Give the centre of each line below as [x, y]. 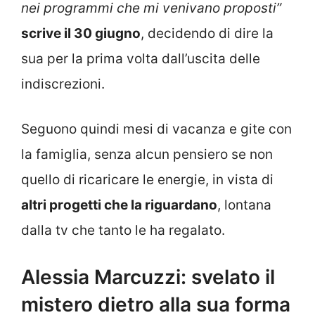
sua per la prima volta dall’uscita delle [141, 58]
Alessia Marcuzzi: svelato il [148, 277]
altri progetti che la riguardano [119, 205]
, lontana [244, 205]
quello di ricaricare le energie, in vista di [147, 180]
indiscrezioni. [63, 84]
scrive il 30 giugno [81, 33]
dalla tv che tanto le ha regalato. [123, 231]
